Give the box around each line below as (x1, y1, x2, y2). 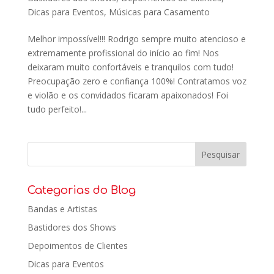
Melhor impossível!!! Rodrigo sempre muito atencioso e (27, 33, 246, 45)
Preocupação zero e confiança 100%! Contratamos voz (27, 75, 246, 87)
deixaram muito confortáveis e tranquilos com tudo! (27, 61, 234, 73)
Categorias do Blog (27, 184, 136, 196)
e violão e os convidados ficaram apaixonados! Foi (27, 89, 228, 101)
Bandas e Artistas (27, 203, 97, 215)
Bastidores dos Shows (27, 221, 116, 233)
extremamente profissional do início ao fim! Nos (27, 47, 219, 59)
